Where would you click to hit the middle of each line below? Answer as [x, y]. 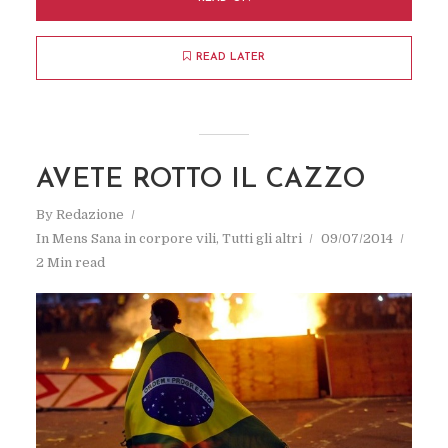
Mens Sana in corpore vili [133, 238]
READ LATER [230, 57]
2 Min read [70, 262]
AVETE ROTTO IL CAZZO [200, 180]
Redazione [89, 214]
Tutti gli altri [261, 238]
